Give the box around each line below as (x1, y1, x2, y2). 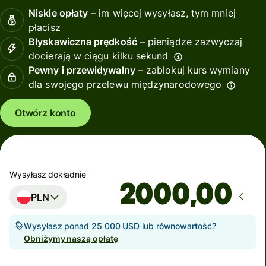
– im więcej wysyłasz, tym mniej (88, 7, 236, 20)
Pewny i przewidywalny (28, 64, 135, 77)
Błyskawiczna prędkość (28, 36, 137, 48)
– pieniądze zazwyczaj (137, 36, 243, 48)
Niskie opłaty (28, 7, 88, 20)
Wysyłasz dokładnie (9, 169, 86, 179)
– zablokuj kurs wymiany (135, 64, 250, 77)
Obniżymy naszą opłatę (24, 233, 118, 243)
